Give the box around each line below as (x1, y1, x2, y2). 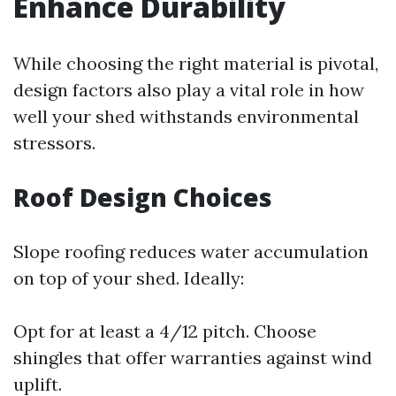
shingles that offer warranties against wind (13, 346, 372, 369)
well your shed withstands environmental (13, 105, 359, 127)
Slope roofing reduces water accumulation (13, 240, 369, 263)
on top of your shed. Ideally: (13, 267, 244, 289)
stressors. (13, 132, 95, 154)
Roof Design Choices (13, 180, 272, 214)
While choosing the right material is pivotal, (13, 52, 378, 74)
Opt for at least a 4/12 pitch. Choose (13, 320, 316, 342)
